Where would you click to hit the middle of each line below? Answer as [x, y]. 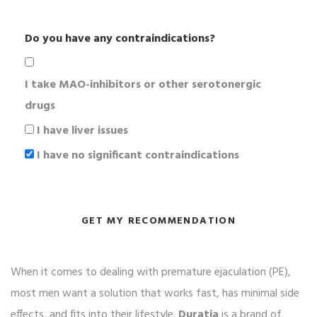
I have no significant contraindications [138, 156]
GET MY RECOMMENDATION [158, 221]
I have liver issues [82, 131]
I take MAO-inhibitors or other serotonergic [143, 85]
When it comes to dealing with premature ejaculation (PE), [151, 273]
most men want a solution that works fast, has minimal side [155, 294]
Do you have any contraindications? [120, 39]
